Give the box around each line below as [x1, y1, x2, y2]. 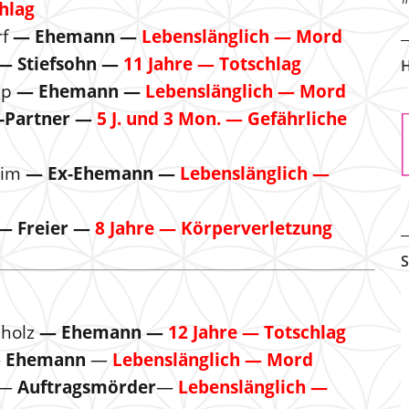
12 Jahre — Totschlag [163, 320, 346, 344]
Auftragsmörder [17, 375, 156, 399]
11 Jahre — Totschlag [123, 52, 301, 76]
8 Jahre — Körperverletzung [95, 216, 332, 240]
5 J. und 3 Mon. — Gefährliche [97, 107, 347, 131]
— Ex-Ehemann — [26, 162, 180, 185]
